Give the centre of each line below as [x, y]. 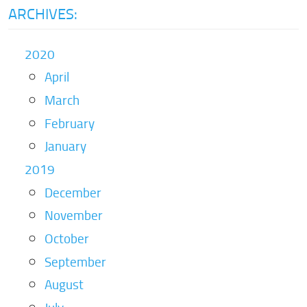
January [65, 146]
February [69, 123]
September [75, 261]
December [73, 192]
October [66, 239]
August [64, 285]
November [73, 216]
